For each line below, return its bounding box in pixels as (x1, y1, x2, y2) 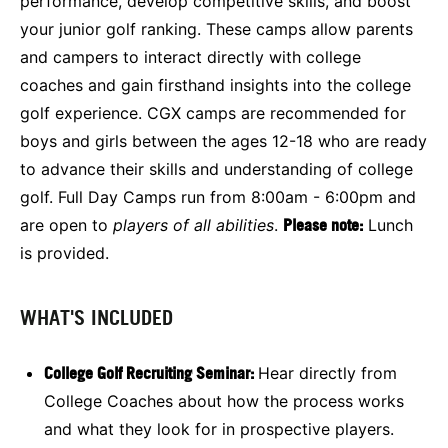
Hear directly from (258, 362, 397, 383)
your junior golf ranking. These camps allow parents (20, 18, 413, 39)
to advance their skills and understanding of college (20, 158, 413, 179)
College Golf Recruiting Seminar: (44, 362, 258, 383)
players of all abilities (113, 214, 274, 235)
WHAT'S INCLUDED (20, 305, 173, 330)
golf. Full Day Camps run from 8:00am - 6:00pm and (20, 186, 416, 207)
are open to (20, 214, 113, 235)
